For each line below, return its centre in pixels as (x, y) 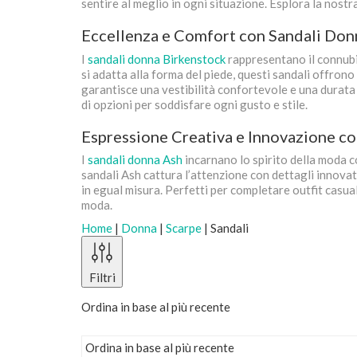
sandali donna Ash (135, 159)
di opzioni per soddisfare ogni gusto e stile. (194, 104)
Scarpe (184, 228)
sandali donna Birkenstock (157, 59)
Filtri (102, 277)
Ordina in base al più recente (156, 306)
